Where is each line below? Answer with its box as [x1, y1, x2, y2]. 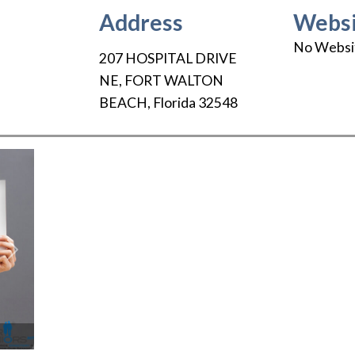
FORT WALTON [124, 72, 223, 90]
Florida [152, 94, 196, 112]
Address [98, 9, 183, 36]
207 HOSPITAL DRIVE [98, 50, 237, 67]
